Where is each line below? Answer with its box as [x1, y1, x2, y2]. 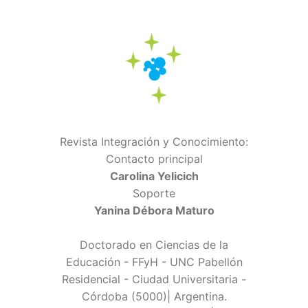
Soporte [133, 186, 175, 200]
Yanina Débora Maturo [93, 203, 214, 217]
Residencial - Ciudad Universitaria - [62, 272, 246, 286]
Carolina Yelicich [109, 168, 199, 183]
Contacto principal [105, 151, 203, 166]
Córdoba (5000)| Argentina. [81, 289, 227, 303]
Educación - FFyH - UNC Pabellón [65, 254, 243, 269]
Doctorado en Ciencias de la [80, 237, 228, 252]
